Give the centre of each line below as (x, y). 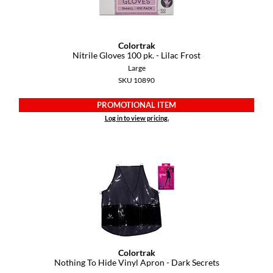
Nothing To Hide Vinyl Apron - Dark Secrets (136, 262)
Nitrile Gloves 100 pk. (113, 55)
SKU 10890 (136, 80)
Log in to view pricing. (136, 118)
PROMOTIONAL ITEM (136, 105)
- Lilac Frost (177, 55)
